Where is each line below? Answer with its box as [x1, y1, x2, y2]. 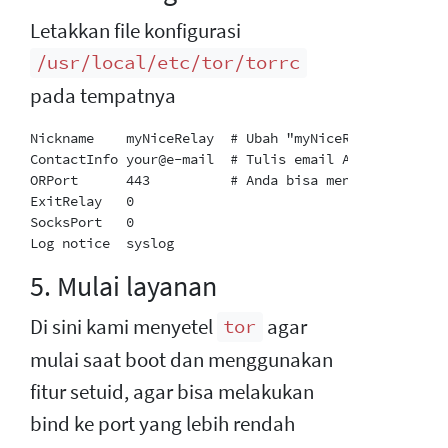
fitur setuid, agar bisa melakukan [30, 378, 314, 405]
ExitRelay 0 [30, 191, 134, 210]
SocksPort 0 [30, 212, 134, 231]
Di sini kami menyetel [30, 313, 217, 340]
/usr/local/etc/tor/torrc [36, 51, 301, 75]
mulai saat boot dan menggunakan [30, 346, 333, 373]
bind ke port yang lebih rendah [30, 410, 295, 437]
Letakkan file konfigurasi [30, 17, 241, 44]
